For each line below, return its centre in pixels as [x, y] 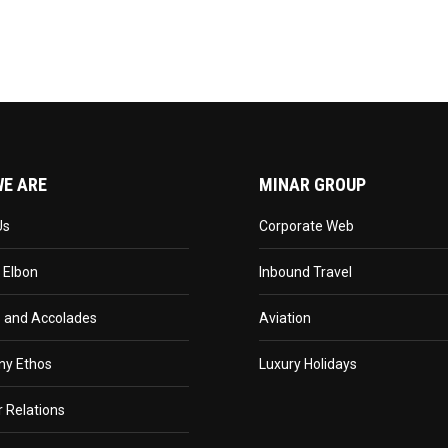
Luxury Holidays [308, 364]
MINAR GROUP [312, 184]
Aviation [285, 318]
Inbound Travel [305, 272]
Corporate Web [306, 226]
